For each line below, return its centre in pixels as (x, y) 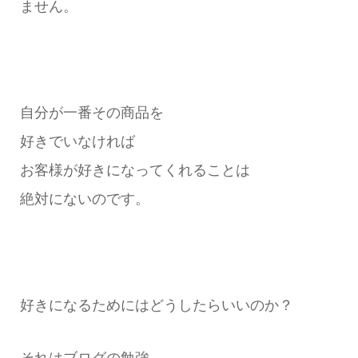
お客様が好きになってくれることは (135, 170)
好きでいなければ (77, 141)
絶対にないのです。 (84, 199)
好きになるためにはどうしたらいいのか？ (156, 305)
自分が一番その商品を (91, 113)
